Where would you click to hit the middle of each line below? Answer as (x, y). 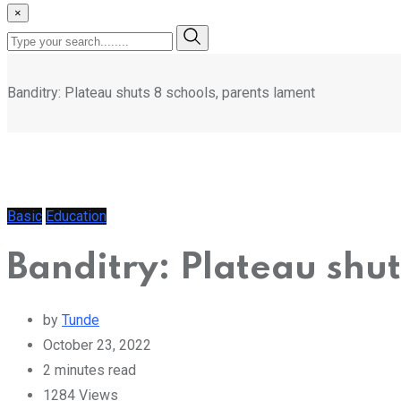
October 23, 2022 (97, 346)
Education (76, 216)
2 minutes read (90, 371)
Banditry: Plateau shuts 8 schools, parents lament (161, 93)
